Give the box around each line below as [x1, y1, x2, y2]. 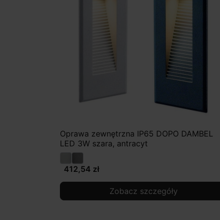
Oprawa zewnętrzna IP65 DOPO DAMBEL [60, 129, 213, 139]
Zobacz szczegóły [109, 186, 178, 196]
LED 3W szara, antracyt [60, 138, 148, 149]
